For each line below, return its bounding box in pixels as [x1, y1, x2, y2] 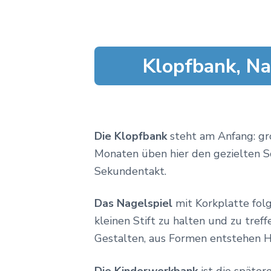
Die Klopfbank [94, 128, 167, 143]
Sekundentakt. [94, 163, 166, 178]
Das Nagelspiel [94, 196, 172, 211]
